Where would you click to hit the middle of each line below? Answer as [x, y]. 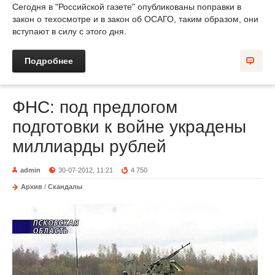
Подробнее [49, 60]
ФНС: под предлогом [95, 107]
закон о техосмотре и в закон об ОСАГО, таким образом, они [135, 19]
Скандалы [65, 186]
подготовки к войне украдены [129, 126]
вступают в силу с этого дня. [69, 31]
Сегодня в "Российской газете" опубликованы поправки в [127, 6]
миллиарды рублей [89, 146]
